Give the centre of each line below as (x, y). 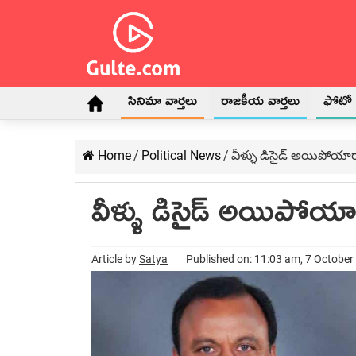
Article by (115, 259)
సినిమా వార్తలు (163, 104)
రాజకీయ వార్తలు (260, 104)
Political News (181, 155)
